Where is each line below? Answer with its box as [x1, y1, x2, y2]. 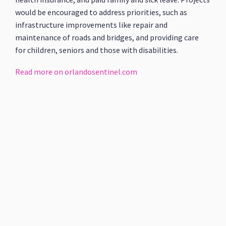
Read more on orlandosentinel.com [15, 67, 138, 77]
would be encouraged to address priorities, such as [15, 7, 188, 17]
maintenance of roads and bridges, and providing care [15, 32, 199, 42]
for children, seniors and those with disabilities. [15, 45, 179, 55]
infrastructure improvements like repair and [15, 20, 168, 30]
